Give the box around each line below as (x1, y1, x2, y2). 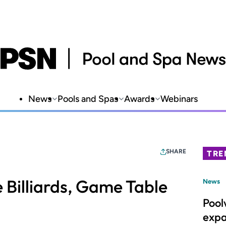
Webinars (160, 93, 198, 104)
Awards (124, 93, 154, 104)
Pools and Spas (58, 93, 118, 104)
